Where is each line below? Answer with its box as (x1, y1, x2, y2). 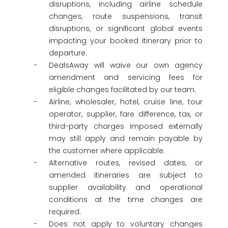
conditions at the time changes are (49, 194, 203, 205)
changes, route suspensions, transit (49, 11, 203, 21)
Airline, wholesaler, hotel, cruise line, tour (49, 97, 203, 107)
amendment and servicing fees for (49, 72, 203, 82)
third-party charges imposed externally (49, 121, 203, 131)
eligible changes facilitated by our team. (49, 84, 196, 95)
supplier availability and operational (49, 182, 203, 192)
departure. (49, 48, 87, 58)
